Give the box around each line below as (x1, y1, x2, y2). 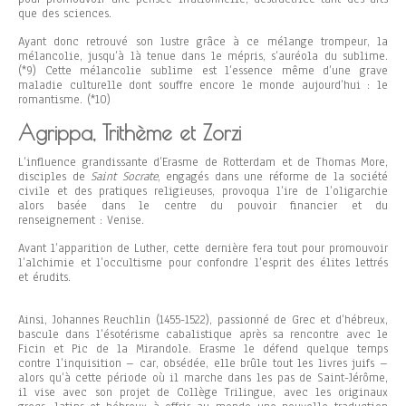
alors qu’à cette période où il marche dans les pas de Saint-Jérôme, (18, 370, 388, 387)
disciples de (18, 169, 91, 186)
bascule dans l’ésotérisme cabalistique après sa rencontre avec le (18, 326, 388, 343)
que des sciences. (18, 5, 111, 23)
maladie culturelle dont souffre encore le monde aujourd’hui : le (18, 77, 388, 94)
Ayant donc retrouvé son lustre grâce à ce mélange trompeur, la (18, 34, 388, 51)
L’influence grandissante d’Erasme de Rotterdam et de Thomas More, (18, 154, 388, 171)
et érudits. (18, 269, 71, 286)
